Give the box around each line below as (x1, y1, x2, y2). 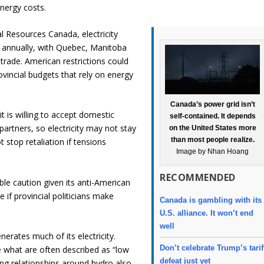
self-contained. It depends (169, 112, 256, 121)
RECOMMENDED (160, 171, 236, 184)
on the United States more (169, 124, 256, 133)
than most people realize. (170, 136, 255, 144)
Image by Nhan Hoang (176, 147, 249, 156)
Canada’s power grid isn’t (170, 100, 255, 109)
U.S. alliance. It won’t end (160, 209, 254, 218)
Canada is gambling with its (160, 196, 262, 205)
